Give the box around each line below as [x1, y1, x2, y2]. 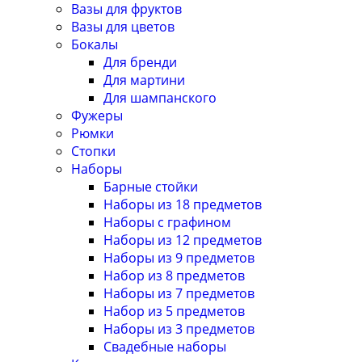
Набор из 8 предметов [103, 267, 245, 285]
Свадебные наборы [103, 338, 226, 356]
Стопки [71, 142, 116, 161]
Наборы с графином [103, 213, 231, 232]
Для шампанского [103, 89, 217, 107]
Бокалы [71, 36, 118, 54]
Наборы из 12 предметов [103, 231, 262, 250]
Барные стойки [103, 178, 198, 196]
